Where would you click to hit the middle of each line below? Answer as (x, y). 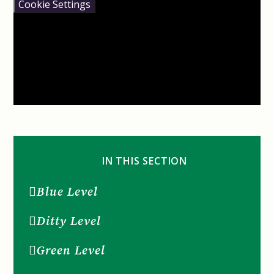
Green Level (71, 250)
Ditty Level (69, 221)
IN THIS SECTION (145, 161)
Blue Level (68, 192)
